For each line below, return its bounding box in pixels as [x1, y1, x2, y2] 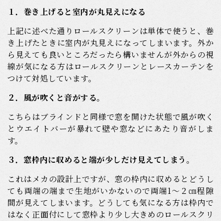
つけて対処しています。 [7, 73, 97, 84]
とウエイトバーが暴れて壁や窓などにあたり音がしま [7, 123, 214, 135]
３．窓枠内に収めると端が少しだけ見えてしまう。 [7, 154, 195, 166]
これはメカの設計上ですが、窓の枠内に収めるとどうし [7, 173, 214, 185]
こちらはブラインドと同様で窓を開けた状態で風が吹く [7, 111, 214, 123]
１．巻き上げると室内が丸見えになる [7, 6, 146, 18]
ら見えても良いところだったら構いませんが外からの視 [7, 49, 214, 61]
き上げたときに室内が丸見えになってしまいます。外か [7, 37, 214, 49]
